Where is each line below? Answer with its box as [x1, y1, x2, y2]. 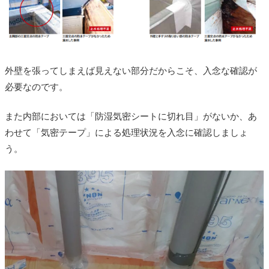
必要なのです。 [5, 82, 68, 92]
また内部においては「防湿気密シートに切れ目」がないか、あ [5, 112, 257, 122]
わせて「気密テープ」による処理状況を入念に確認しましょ [5, 128, 248, 138]
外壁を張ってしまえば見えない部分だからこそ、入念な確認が [5, 66, 257, 76]
